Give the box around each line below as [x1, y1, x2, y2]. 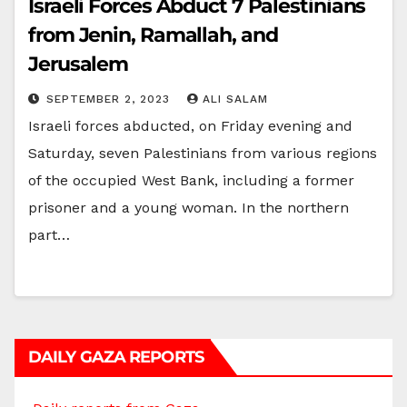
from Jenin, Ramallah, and [28, 22, 278, 47]
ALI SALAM [203, 92, 268, 105]
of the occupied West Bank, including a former [28, 171, 354, 189]
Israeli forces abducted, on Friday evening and [28, 116, 352, 134]
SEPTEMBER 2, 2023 [46, 92, 174, 105]
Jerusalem [28, 51, 129, 76]
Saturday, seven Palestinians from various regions [28, 144, 377, 162]
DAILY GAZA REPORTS [28, 346, 203, 367]
